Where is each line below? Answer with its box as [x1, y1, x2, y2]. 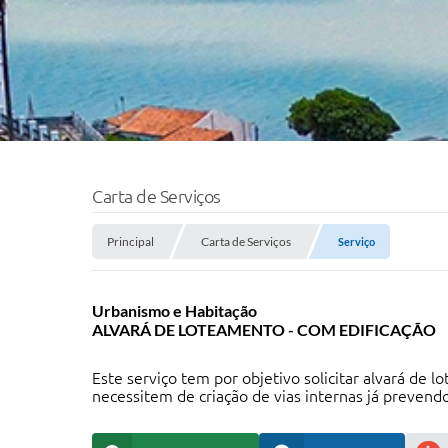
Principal [107, 234, 154, 249]
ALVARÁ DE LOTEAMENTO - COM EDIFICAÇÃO [92, 320, 436, 339]
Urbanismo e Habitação [92, 301, 257, 320]
